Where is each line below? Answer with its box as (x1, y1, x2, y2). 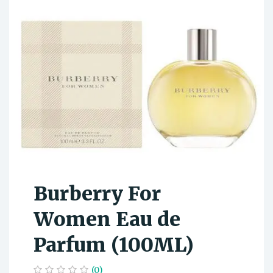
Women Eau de (34, 207, 180, 232)
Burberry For (34, 182, 161, 207)
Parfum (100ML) (34, 233, 194, 258)
